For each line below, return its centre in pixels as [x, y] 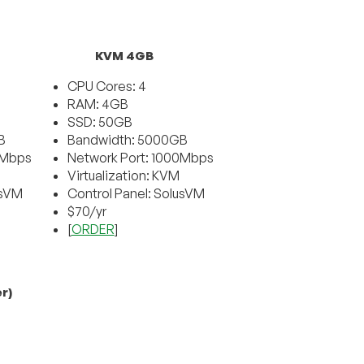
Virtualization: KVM [123, 176]
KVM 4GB [124, 56]
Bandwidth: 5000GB [127, 140]
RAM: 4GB [97, 104]
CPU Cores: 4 [106, 87]
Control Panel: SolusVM [136, 194]
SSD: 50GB [100, 122]
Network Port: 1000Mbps [140, 158]
